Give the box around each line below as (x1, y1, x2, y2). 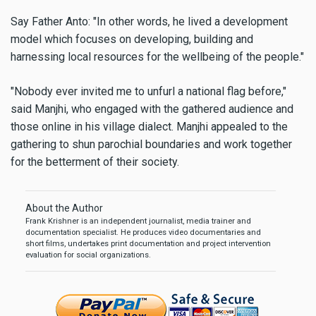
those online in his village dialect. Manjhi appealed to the (11, 119, 288, 133)
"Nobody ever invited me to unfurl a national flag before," (11, 84, 286, 98)
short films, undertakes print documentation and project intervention (25, 238, 271, 248)
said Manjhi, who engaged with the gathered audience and (11, 102, 293, 116)
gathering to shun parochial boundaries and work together (11, 137, 292, 151)
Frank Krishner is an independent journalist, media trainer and (25, 216, 251, 226)
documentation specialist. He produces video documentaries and (25, 227, 261, 237)
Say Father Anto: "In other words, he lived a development (11, 14, 288, 28)
